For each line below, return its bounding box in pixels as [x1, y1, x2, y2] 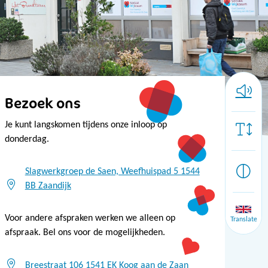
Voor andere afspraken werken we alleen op [5, 214, 175, 224]
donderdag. [5, 134, 49, 144]
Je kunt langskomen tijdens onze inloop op [5, 120, 167, 130]
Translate [230, 215, 257, 223]
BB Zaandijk [25, 181, 71, 191]
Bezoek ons [5, 94, 81, 112]
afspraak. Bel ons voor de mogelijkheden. [5, 228, 165, 238]
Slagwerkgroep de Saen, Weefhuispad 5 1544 [25, 166, 200, 176]
